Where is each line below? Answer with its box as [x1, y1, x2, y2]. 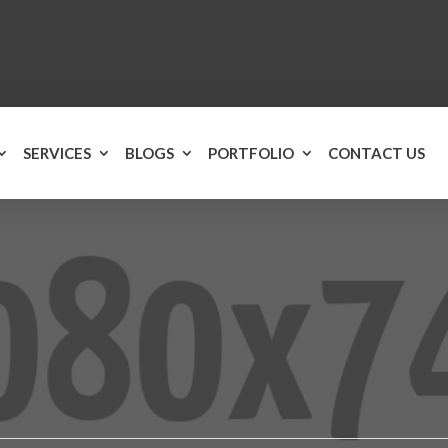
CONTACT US [328, 144, 426, 163]
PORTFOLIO [208, 144, 295, 163]
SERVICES [23, 144, 92, 163]
